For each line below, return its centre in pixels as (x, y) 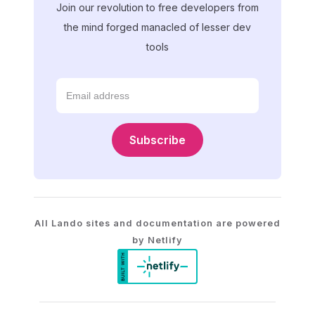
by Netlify (157, 240)
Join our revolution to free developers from (157, 7)
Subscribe (157, 140)
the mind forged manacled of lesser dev (157, 27)
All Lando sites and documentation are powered (157, 223)
